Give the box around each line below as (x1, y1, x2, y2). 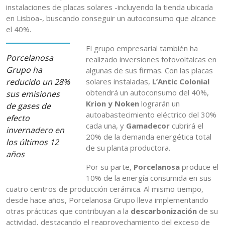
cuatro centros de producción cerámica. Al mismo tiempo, (6, 184, 203, 194)
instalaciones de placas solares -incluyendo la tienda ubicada (6, 2, 213, 13)
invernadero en (6, 125, 64, 136)
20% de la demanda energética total (86, 132, 212, 142)
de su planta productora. (86, 143, 171, 153)
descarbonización (131, 206, 199, 216)
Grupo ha (6, 64, 42, 76)
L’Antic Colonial (152, 76, 210, 87)
